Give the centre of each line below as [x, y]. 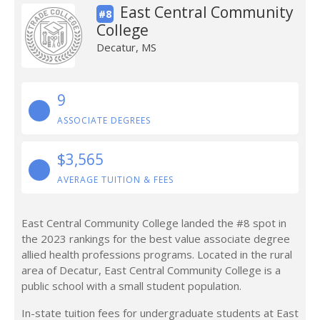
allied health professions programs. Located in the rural [157, 254]
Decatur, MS [126, 47]
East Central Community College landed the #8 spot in [154, 223]
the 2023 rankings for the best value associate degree [156, 239]
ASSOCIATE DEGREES [104, 120]
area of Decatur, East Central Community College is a [151, 270]
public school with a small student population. [131, 286]
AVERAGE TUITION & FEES [115, 180]
